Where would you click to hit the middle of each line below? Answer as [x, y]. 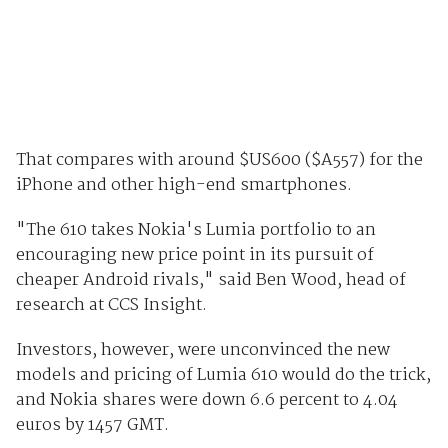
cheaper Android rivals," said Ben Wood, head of [210, 280]
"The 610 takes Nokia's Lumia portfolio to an [195, 230]
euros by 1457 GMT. [92, 425]
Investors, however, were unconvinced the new [202, 350]
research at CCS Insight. [111, 305]
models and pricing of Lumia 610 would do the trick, [223, 375]
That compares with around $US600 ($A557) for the [219, 160]
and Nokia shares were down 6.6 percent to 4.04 [206, 400]
